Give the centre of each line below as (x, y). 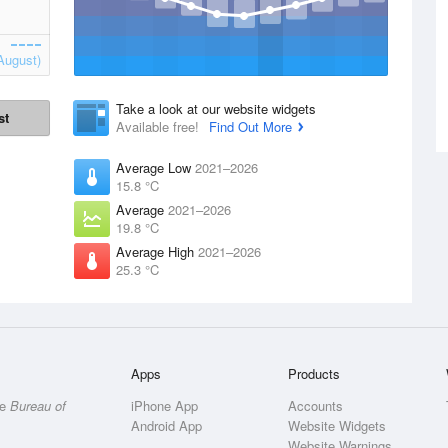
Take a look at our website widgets (216, 108)
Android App (167, 425)
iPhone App (165, 405)
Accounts (316, 405)
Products (314, 373)
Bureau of (38, 405)
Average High (157, 251)
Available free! (159, 126)
